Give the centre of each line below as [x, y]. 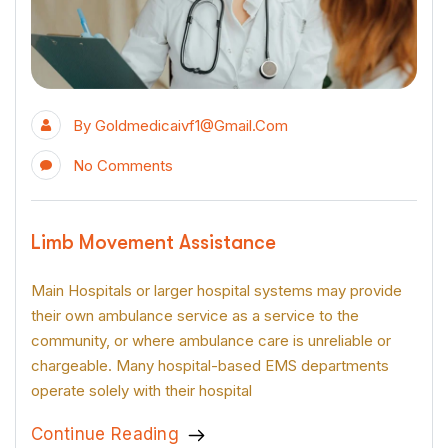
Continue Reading [105, 433]
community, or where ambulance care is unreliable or [211, 340]
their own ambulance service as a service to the [195, 315]
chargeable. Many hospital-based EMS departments [210, 365]
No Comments [123, 165]
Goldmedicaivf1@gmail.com [191, 125]
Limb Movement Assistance [153, 242]
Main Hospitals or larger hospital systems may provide [216, 290]
